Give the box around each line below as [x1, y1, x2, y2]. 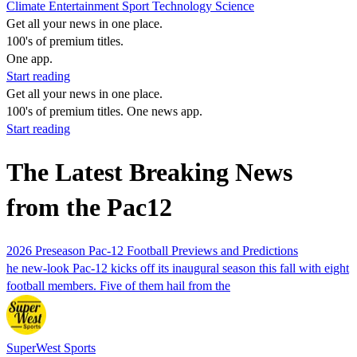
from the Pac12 [6, 193, 172, 222]
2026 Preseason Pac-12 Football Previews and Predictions [6, 243, 298, 257]
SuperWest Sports [6, 340, 96, 355]
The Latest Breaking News [6, 158, 292, 187]
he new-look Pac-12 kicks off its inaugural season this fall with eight [6, 261, 349, 275]
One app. [6, 52, 53, 65]
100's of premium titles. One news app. [6, 104, 202, 118]
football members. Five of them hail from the [6, 278, 230, 292]
